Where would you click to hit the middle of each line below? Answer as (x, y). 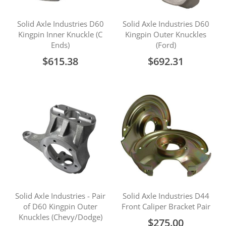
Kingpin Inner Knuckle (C (60, 34)
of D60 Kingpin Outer (60, 206)
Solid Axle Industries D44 (166, 196)
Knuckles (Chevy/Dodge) (60, 217)
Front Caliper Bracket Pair (166, 206)
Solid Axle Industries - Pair (60, 196)
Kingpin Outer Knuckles (166, 34)
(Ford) (166, 45)
